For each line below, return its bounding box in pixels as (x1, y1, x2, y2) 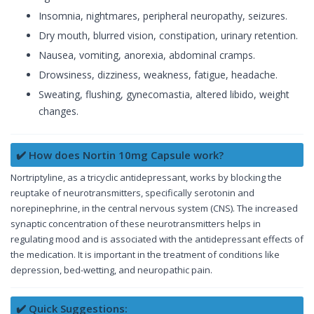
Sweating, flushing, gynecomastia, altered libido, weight (39, 88, 289, 102)
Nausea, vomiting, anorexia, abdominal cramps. (39, 48, 255, 62)
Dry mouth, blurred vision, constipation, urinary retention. (39, 29, 298, 43)
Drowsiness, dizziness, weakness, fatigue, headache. (39, 68, 278, 82)
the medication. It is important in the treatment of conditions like (11, 248, 280, 261)
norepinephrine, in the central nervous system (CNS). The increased (11, 202, 298, 215)
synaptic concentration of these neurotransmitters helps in (11, 217, 261, 231)
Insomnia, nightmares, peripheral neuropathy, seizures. (39, 9, 287, 23)
